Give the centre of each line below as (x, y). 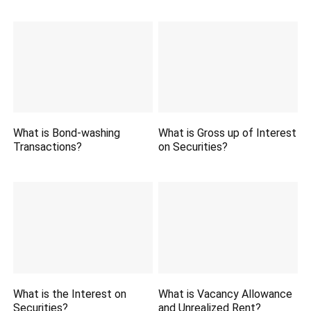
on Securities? (193, 147)
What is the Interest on (70, 294)
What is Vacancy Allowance (226, 294)
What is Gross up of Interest (228, 133)
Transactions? (48, 147)
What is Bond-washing (67, 133)
